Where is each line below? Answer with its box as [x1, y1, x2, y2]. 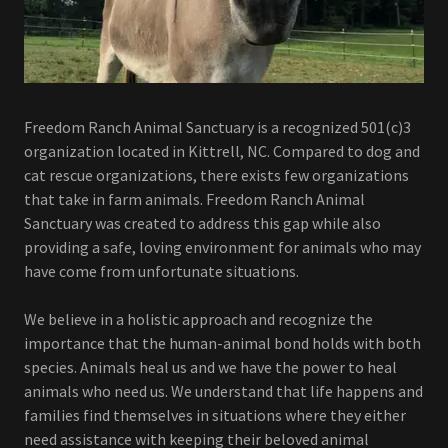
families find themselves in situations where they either [24, 405, 406, 426]
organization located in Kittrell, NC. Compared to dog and [24, 141, 420, 162]
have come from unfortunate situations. [24, 261, 302, 282]
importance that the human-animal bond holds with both [24, 333, 421, 354]
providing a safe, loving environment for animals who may [24, 237, 421, 258]
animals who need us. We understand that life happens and [24, 381, 423, 402]
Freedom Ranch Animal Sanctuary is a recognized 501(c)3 [24, 117, 411, 138]
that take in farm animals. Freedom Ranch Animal [24, 189, 365, 210]
